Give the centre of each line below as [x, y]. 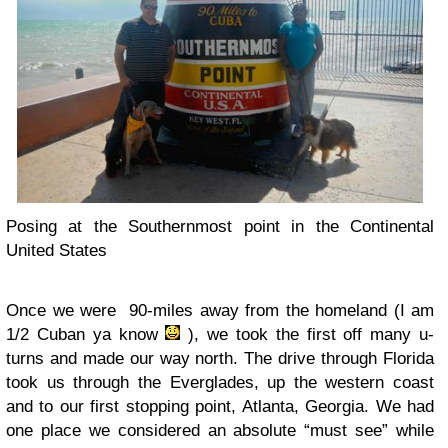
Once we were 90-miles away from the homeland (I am [220, 311]
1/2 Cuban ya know [86, 335]
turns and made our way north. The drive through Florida [220, 359]
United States [56, 251]
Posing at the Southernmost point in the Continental [220, 227]
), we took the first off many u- [307, 335]
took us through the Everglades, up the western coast [220, 383]
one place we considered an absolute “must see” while [220, 431]
